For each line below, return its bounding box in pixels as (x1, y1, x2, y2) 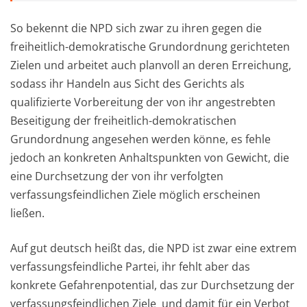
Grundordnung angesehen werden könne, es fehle (10, 131, 271, 147)
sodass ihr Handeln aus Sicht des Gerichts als (10, 75, 245, 91)
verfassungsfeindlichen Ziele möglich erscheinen (10, 186, 260, 202)
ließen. (10, 205, 45, 221)
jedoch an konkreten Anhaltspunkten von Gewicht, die (10, 149, 289, 165)
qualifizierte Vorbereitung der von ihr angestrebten (10, 94, 275, 110)
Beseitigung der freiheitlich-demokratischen (10, 112, 236, 128)
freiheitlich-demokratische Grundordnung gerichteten (10, 38, 290, 54)
